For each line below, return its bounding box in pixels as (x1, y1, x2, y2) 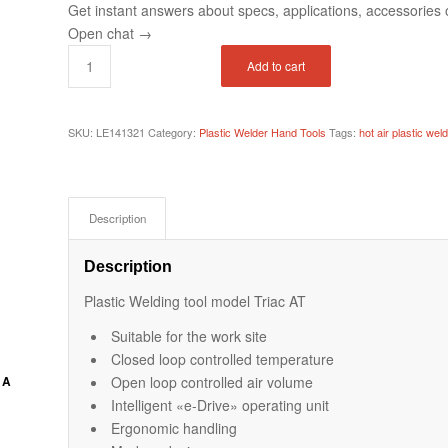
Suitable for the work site (111, 325, 268, 346)
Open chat (68, 22, 139, 43)
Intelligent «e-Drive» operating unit (111, 394, 330, 415)
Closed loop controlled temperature (111, 348, 335, 369)
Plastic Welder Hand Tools (199, 123, 327, 140)
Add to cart (247, 56, 306, 74)
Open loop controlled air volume (111, 371, 314, 392)
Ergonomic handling (111, 417, 238, 438)
